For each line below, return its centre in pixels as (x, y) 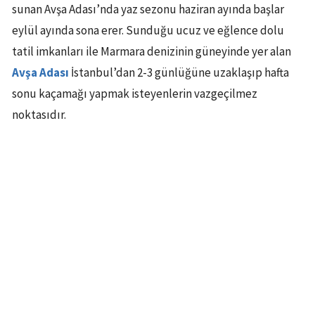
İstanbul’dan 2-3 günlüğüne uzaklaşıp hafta (179, 73)
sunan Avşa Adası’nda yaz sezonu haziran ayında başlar (148, 9)
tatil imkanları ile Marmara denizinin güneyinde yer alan (152, 52)
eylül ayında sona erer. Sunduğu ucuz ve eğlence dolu (148, 31)
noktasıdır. (39, 115)
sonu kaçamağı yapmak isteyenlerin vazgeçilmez (135, 94)
